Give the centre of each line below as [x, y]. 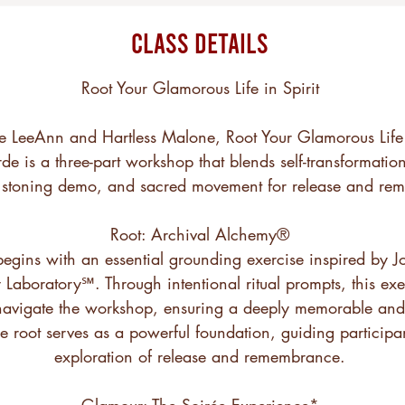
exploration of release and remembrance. [200, 356]
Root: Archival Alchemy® [200, 234]
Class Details [200, 42]
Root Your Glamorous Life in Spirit [200, 87]
